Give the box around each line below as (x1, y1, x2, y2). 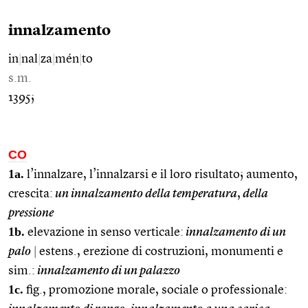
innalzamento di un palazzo (35, 264, 180, 277)
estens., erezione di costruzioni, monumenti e (36, 245, 283, 258)
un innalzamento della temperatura (53, 187, 237, 200)
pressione (8, 206, 54, 219)
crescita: (8, 187, 53, 200)
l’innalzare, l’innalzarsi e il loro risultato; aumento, (24, 168, 298, 181)
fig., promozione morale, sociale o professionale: (23, 283, 287, 296)
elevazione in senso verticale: (25, 225, 184, 239)
